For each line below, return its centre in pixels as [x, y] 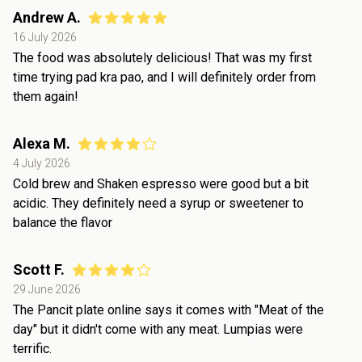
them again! [46, 96]
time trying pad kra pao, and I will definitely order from [164, 77]
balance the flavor [63, 222]
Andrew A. [47, 17]
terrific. [32, 348]
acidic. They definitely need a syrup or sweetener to [158, 203]
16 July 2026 [45, 37]
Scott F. [39, 269]
